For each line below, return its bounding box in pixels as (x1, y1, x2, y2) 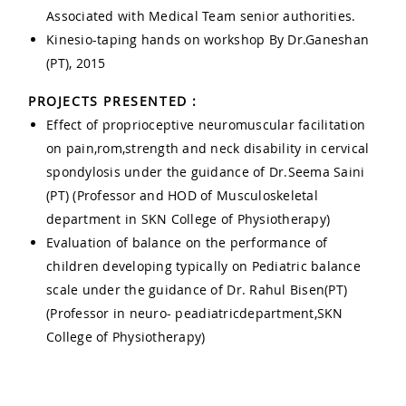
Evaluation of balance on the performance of (46, 234, 328, 252)
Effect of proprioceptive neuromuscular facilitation (46, 116, 366, 134)
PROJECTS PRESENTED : (28, 92, 198, 111)
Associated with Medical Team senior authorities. (46, 7, 356, 25)
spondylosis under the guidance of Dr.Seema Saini (46, 163, 365, 181)
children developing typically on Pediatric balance (46, 257, 362, 275)
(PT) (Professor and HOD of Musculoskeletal (46, 187, 318, 205)
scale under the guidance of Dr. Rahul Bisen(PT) (46, 281, 348, 299)
